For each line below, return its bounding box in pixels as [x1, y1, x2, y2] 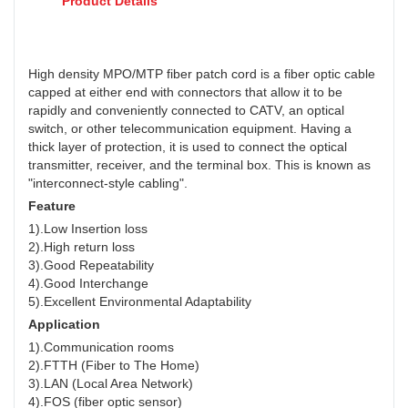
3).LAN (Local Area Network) [28, 376, 193, 392]
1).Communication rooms [28, 340, 174, 355]
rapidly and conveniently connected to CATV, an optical [28, 103, 344, 118]
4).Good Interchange [28, 276, 148, 291]
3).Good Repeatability [28, 258, 154, 273]
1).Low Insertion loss [28, 221, 148, 237]
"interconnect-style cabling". [28, 176, 188, 191]
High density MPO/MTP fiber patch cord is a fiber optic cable [28, 66, 375, 82]
